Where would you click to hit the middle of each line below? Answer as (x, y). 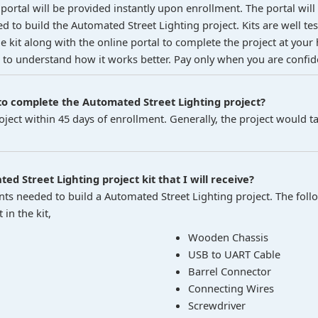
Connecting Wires (231, 288)
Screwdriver (217, 305)
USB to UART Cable (235, 254)
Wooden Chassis (229, 237)
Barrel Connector (230, 271)
